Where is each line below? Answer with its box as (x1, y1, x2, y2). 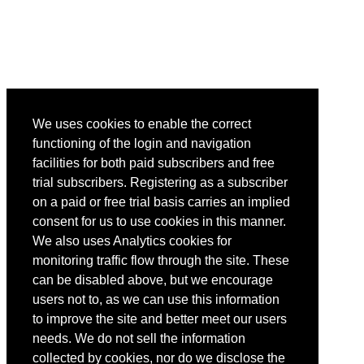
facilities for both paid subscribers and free (32, 156, 275, 171)
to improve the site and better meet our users (32, 312, 287, 327)
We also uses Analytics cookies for (32, 234, 232, 249)
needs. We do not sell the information (32, 331, 245, 346)
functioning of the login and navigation (32, 136, 251, 151)
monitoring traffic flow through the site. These (32, 253, 289, 268)
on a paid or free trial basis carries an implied (32, 195, 290, 210)
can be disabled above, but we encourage (32, 273, 273, 288)
